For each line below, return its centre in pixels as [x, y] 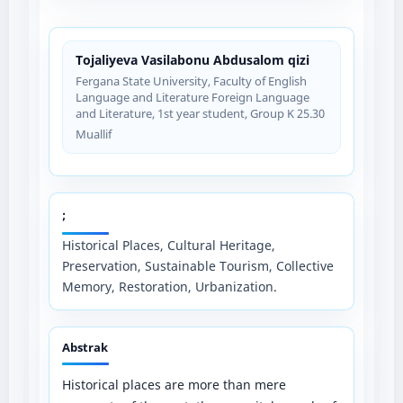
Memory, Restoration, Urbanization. [169, 286]
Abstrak [85, 347]
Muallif [93, 134]
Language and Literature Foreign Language [192, 97]
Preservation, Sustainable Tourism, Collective [197, 265]
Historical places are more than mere [174, 384]
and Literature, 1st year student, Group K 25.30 [200, 113]
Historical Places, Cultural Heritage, [168, 245]
